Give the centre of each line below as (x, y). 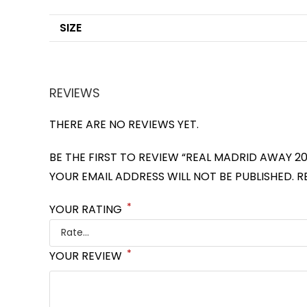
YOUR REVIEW (87, 256)
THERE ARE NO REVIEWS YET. (124, 124)
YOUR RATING (87, 209)
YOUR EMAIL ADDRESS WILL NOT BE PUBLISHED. (172, 176)
